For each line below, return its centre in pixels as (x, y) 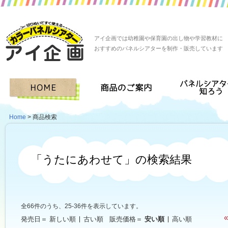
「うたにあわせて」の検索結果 (111, 160)
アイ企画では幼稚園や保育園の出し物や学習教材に (159, 38)
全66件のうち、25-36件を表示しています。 (81, 206)
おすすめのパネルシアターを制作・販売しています (159, 48)
